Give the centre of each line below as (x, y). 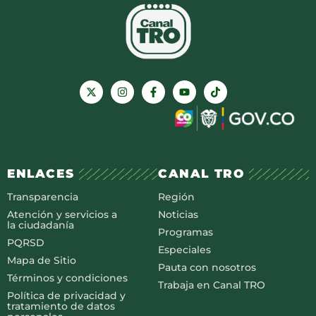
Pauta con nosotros (207, 267)
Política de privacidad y (66, 295)
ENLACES (41, 174)
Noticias (178, 214)
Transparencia (43, 196)
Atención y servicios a (62, 214)
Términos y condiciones (67, 278)
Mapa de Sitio (42, 260)
